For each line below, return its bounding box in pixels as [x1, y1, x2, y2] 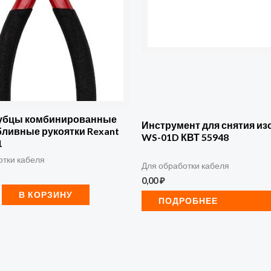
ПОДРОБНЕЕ [158, 195, 218, 206]
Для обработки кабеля [142, 160, 229, 171]
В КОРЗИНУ [19, 189, 73, 200]
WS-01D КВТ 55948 [142, 131, 229, 143]
